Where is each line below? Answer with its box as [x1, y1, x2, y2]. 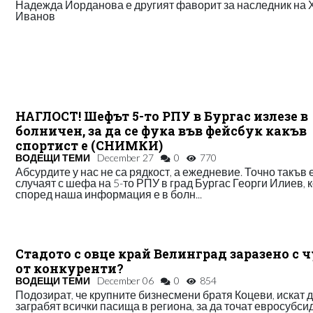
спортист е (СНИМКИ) [15, 137, 163, 154]
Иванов [15, 9, 56, 23]
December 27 [97, 151, 154, 163]
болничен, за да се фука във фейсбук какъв [15, 122, 307, 139]
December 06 [97, 274, 154, 286]
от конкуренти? [15, 260, 124, 277]
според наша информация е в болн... [15, 187, 203, 201]
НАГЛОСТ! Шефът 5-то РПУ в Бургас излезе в [15, 108, 309, 124]
